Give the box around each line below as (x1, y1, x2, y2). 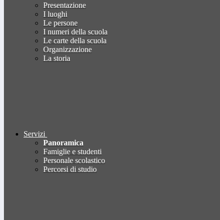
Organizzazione (43, 45, 92, 54)
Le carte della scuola (43, 36, 107, 45)
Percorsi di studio (43, 165, 97, 174)
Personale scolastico (43, 156, 105, 165)
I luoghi (43, 10, 67, 19)
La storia (43, 54, 70, 63)
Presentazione (43, 1, 86, 10)
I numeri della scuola (43, 27, 108, 36)
